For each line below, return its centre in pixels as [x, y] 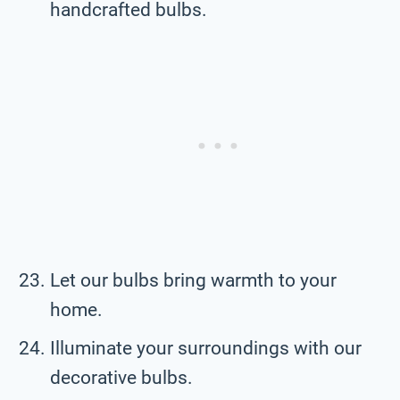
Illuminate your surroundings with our [206, 348]
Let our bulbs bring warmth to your [193, 280]
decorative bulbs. [121, 377]
